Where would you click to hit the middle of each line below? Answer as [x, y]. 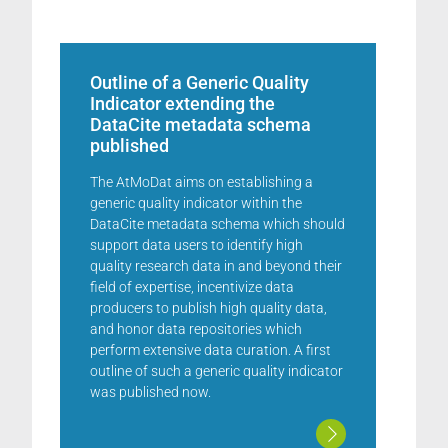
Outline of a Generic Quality [199, 82]
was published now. [150, 392]
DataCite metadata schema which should [217, 224]
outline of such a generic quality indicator [216, 371]
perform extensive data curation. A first [210, 350]
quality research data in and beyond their [216, 266]
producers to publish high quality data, [208, 308]
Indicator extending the [182, 103]
